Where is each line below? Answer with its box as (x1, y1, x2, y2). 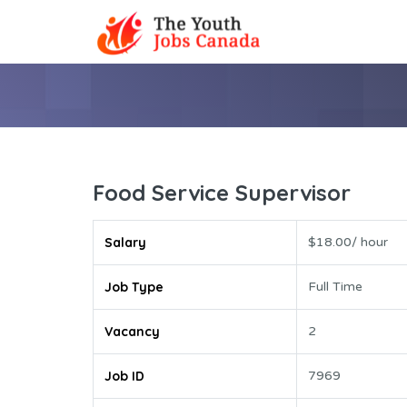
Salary (104, 234, 146, 252)
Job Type (104, 279, 164, 296)
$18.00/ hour (308, 234, 388, 251)
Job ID (104, 368, 144, 385)
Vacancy (104, 323, 160, 341)
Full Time (308, 279, 362, 295)
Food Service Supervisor (93, 179, 351, 207)
